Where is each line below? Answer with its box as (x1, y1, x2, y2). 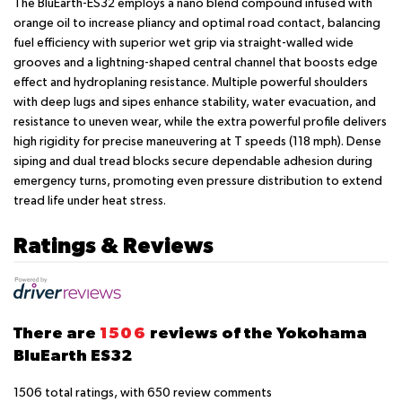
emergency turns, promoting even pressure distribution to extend (13, 174, 382, 188)
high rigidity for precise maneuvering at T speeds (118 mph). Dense (13, 135, 381, 148)
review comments (170, 386, 272, 399)
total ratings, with (42, 386, 147, 399)
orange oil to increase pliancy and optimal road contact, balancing (13, 16, 380, 30)
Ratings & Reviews (13, 232, 214, 258)
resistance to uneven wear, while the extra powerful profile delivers (13, 115, 387, 128)
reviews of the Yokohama (145, 322, 367, 342)
